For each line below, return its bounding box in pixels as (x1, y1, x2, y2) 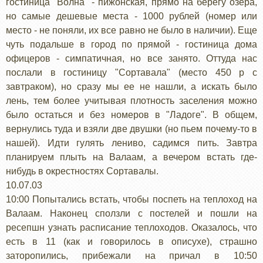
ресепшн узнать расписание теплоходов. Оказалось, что (6, 222, 257, 232)
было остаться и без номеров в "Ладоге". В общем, (6, 109, 257, 120)
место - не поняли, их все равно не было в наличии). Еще (6, 25, 257, 35)
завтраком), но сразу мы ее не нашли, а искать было (6, 81, 257, 92)
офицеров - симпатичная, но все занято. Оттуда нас (6, 53, 257, 63)
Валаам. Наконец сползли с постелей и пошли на (6, 208, 257, 218)
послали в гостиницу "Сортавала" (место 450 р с (6, 67, 257, 77)
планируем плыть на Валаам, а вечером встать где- (6, 151, 257, 162)
